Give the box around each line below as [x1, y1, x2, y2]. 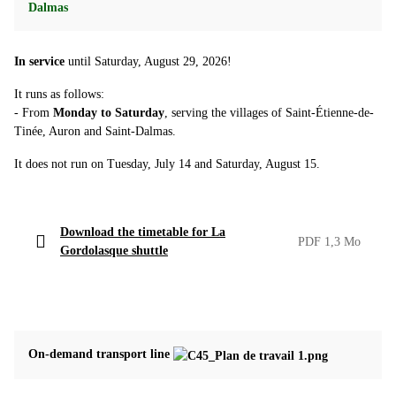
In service [14, 55, 65, 69]
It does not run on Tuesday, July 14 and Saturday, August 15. [14, 157, 320, 171]
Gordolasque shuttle [60, 244, 168, 258]
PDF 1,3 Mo [298, 234, 361, 248]
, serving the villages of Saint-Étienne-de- [164, 106, 374, 120]
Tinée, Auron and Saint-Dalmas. [14, 125, 176, 139]
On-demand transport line [28, 347, 173, 362]
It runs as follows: [14, 88, 104, 102]
